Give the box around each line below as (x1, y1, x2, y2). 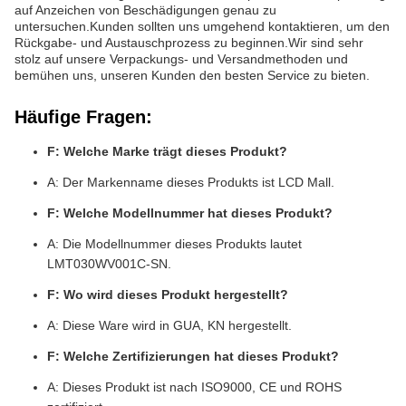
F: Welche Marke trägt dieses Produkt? (47, 144, 287, 159)
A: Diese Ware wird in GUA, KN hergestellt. (47, 318, 292, 333)
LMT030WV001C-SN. (47, 256, 171, 271)
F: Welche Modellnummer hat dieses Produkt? (47, 206, 333, 220)
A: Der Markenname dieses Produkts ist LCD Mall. (47, 175, 334, 189)
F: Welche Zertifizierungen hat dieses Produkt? (47, 349, 339, 363)
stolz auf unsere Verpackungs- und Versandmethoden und (14, 52, 348, 66)
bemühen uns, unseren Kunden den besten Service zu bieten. (14, 68, 370, 82)
